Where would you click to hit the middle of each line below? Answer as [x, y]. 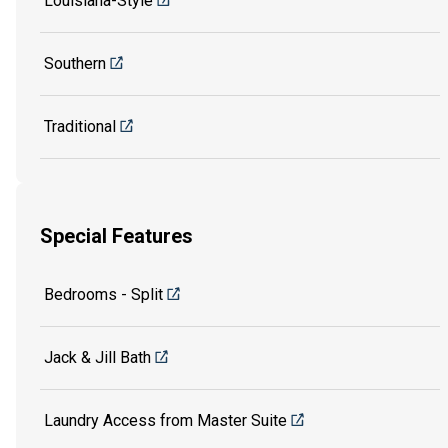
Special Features [116, 235]
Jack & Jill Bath [97, 358]
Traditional [80, 127]
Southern [75, 64]
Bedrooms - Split [103, 295]
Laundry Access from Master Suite [165, 421]
